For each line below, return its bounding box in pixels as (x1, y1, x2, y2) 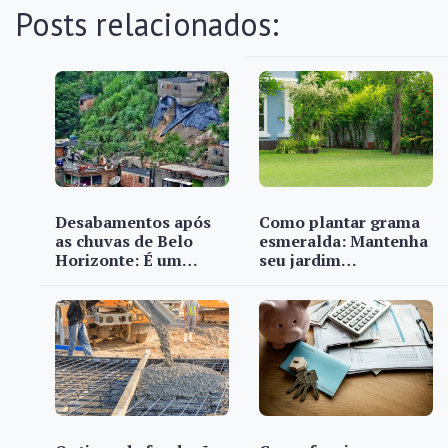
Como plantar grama (259, 211, 420, 233)
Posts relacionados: (15, 3, 279, 45)
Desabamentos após (55, 211, 211, 233)
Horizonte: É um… (55, 249, 198, 271)
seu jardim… (259, 249, 357, 271)
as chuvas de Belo (55, 230, 193, 252)
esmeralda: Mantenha (259, 230, 428, 252)
